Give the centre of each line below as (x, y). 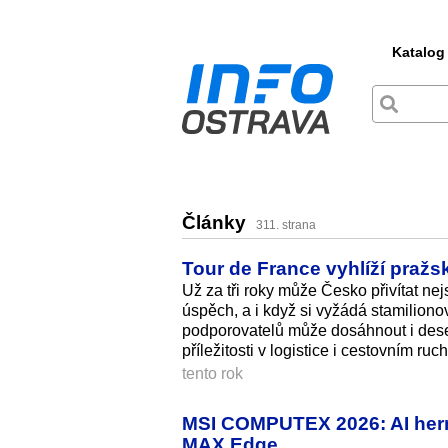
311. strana (286, 225)
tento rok (212, 373)
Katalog (418, 52)
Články (216, 223)
